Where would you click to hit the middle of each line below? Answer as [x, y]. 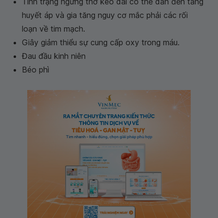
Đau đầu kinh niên [54, 56]
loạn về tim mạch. [54, 29]
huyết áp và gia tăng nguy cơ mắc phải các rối [105, 15]
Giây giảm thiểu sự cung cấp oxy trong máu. [101, 42]
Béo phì [36, 70]
